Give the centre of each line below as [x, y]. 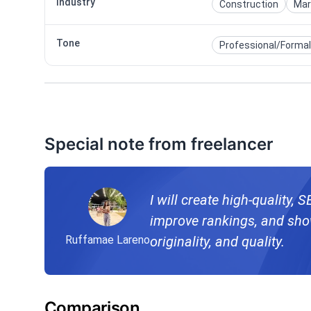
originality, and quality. [217, 241]
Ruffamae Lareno [108, 239]
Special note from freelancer [159, 144]
